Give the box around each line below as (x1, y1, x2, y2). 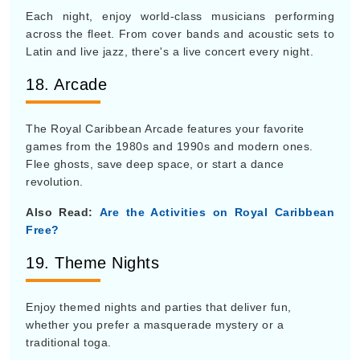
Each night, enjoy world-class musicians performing (26, 10, 334, 22)
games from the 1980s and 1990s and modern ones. (26, 140, 313, 153)
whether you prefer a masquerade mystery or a (26, 318, 284, 331)
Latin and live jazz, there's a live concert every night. (26, 45, 313, 58)
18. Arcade (26, 76, 107, 93)
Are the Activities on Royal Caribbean (99, 206, 335, 219)
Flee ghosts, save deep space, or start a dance (26, 157, 284, 170)
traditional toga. (26, 336, 112, 349)
